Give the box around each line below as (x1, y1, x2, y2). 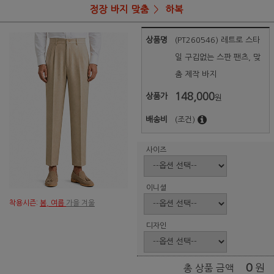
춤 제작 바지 (175, 70, 217, 79)
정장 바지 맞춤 (89, 5, 149, 14)
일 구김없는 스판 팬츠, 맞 (175, 53, 261, 62)
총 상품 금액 (183, 263, 234, 273)
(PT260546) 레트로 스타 (175, 36, 261, 45)
